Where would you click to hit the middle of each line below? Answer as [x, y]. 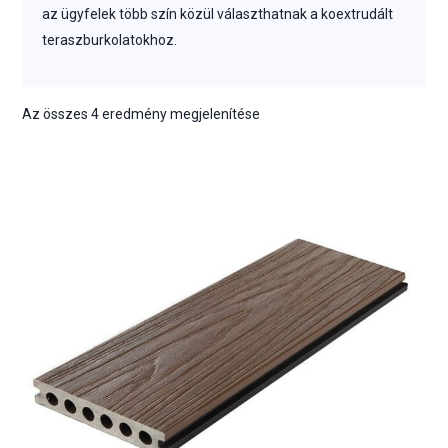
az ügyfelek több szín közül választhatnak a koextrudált [218, 14]
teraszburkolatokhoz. [110, 40]
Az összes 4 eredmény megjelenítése [141, 114]
